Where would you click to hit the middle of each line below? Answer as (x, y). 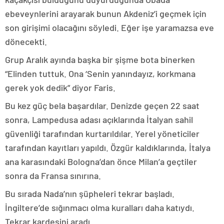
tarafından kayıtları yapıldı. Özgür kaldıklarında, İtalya (108, 147)
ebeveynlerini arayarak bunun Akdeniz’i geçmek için (106, 13)
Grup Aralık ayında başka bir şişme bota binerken (100, 59)
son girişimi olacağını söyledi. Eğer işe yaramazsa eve (109, 27)
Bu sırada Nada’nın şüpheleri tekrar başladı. (90, 193)
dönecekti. (26, 41)
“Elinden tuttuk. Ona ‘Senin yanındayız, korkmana (100, 73)
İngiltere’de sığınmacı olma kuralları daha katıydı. (100, 207)
